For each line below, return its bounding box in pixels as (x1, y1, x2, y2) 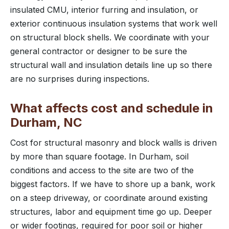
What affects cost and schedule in (10, 100, 213, 116)
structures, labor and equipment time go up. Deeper (10, 206, 212, 217)
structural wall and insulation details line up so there (10, 59, 212, 70)
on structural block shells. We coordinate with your (10, 32, 210, 42)
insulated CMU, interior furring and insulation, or (10, 4, 198, 15)
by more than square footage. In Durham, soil (10, 151, 189, 162)
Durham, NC (10, 114, 82, 130)
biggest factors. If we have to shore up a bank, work (10, 178, 215, 189)
